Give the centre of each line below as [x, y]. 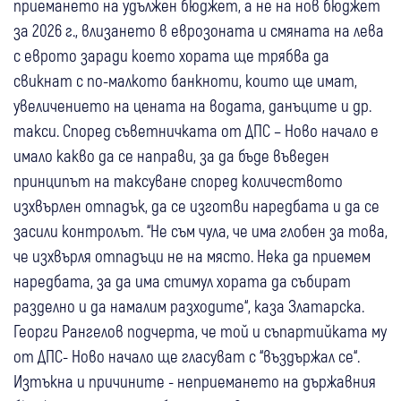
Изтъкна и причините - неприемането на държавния [195, 381]
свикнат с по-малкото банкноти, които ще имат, [185, 81]
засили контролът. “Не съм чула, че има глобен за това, [200, 231]
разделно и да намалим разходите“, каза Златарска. [189, 306]
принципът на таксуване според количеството [178, 181]
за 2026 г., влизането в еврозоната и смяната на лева [199, 30]
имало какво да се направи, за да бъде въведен [171, 156]
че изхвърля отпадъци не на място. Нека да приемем [192, 256]
